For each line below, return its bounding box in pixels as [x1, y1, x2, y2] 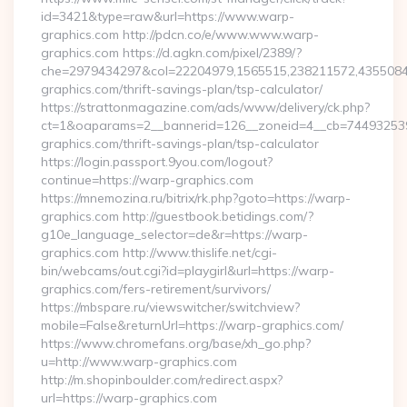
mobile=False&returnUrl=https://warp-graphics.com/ [41, 317, 343, 333]
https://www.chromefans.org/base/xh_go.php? [41, 335, 311, 352]
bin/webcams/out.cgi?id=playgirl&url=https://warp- [41, 263, 334, 279]
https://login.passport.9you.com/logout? [41, 154, 273, 170]
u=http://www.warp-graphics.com [41, 353, 237, 370]
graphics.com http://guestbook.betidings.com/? [41, 208, 313, 224]
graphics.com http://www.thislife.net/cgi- [41, 244, 277, 261]
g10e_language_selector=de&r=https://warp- [41, 226, 308, 243]
